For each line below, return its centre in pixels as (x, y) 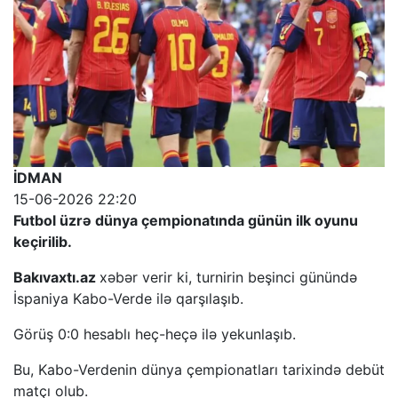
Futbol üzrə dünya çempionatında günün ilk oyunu (186, 221)
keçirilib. (43, 242)
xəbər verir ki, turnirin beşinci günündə (228, 278)
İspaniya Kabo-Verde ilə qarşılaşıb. (128, 299)
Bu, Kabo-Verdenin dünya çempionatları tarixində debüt (199, 370)
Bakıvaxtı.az (56, 278)
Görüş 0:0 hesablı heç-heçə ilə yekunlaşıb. (155, 334)
